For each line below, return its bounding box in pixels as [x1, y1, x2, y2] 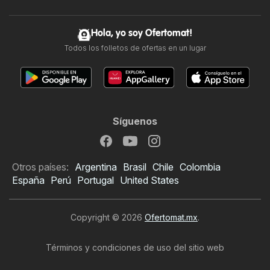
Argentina [75, 160, 117, 173]
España [12, 174, 45, 186]
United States [120, 174, 179, 186]
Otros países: [12, 160, 69, 173]
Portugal [77, 174, 114, 186]
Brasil [123, 160, 146, 173]
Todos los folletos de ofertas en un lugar [64, 43, 206, 52]
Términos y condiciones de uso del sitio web [46, 242, 224, 253]
